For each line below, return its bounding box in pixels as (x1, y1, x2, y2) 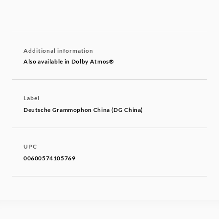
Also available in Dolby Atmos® (23, 58, 114, 66)
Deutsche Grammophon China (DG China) (23, 106, 144, 114)
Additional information (23, 47, 94, 55)
